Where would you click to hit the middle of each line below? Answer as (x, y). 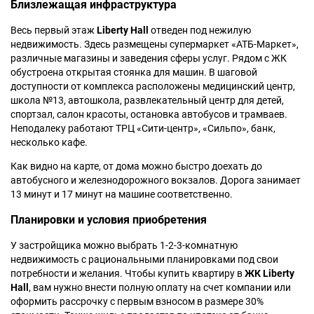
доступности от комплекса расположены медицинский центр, (153, 87)
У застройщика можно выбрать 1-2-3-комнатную (124, 245)
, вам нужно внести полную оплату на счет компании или (160, 287)
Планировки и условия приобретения (109, 219)
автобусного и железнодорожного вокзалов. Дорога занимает (156, 180)
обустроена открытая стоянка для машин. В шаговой (134, 73)
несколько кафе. (49, 143)
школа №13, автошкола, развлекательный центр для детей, (147, 101)
